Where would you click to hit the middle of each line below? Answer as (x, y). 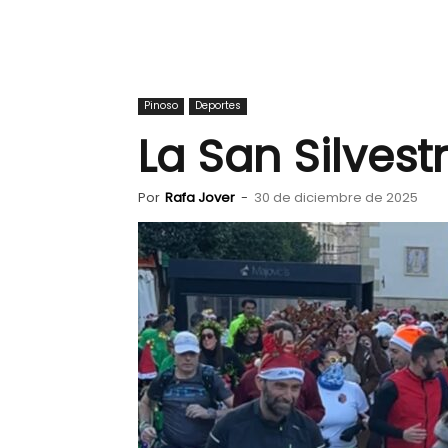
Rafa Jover (200, 197)
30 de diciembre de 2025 (336, 197)
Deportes (218, 105)
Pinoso (161, 105)
